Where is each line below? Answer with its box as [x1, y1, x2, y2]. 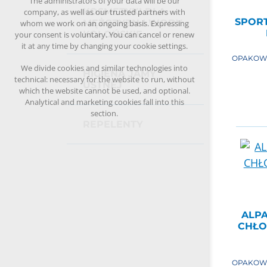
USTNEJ [83, 79, 122, 91]
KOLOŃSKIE [83, 29, 142, 40]
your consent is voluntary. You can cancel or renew [14, 29, 194, 41]
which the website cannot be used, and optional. [18, 85, 190, 97]
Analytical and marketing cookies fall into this [24, 97, 184, 108]
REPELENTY [83, 119, 143, 130]
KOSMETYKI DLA [83, 6, 166, 17]
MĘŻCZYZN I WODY [83, 17, 182, 29]
